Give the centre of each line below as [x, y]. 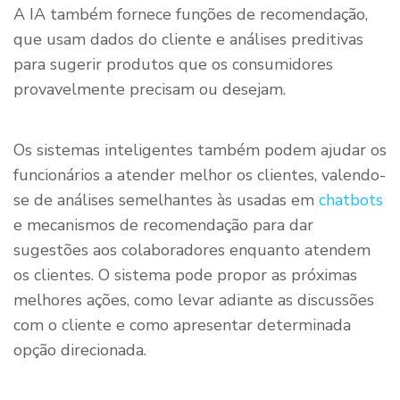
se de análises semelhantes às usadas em [166, 200]
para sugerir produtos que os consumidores [173, 65]
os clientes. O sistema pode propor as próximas [185, 275]
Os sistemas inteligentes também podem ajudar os [200, 150]
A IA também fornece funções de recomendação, [191, 15]
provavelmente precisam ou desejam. [150, 90]
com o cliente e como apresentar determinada [182, 325]
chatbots [351, 200]
